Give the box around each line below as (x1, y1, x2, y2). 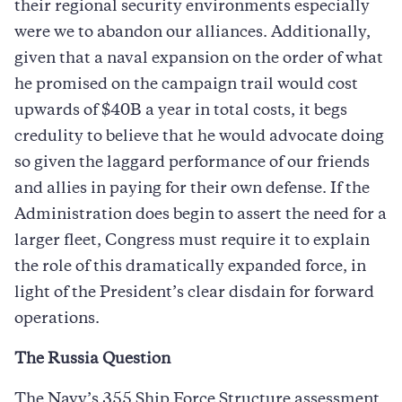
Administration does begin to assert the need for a (14, 207, 387, 223)
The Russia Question (14, 352, 170, 367)
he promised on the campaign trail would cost (14, 77, 358, 92)
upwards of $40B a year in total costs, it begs (14, 103, 347, 118)
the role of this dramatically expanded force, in (14, 259, 366, 275)
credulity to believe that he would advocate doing (14, 129, 384, 144)
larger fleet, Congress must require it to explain (14, 233, 370, 249)
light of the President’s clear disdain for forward (14, 285, 374, 301)
